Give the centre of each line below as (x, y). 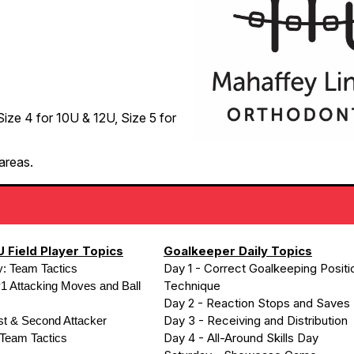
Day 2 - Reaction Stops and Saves (257, 303)
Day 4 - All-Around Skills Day (241, 338)
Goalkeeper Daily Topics (238, 251)
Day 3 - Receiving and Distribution (256, 320)
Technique (192, 286)
